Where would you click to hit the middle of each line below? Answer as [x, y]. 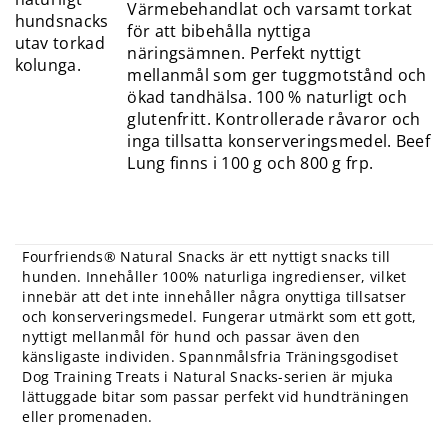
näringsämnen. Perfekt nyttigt [244, 53]
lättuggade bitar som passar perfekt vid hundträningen [216, 397]
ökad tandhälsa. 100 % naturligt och [267, 97]
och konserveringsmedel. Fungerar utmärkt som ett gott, [219, 317]
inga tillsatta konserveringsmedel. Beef [279, 141]
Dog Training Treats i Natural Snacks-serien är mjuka [208, 377]
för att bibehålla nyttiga [219, 31]
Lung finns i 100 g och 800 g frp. [250, 163]
